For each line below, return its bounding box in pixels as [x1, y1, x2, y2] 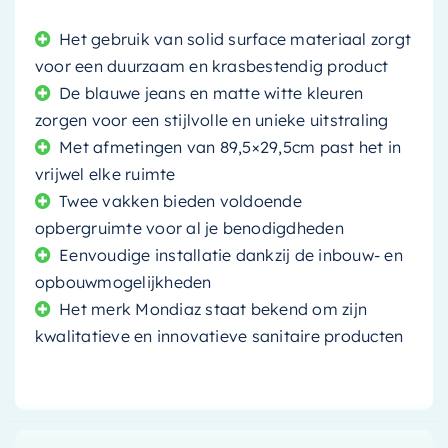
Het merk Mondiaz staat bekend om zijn [59, 298, 368, 319]
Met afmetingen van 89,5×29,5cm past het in [59, 136, 402, 157]
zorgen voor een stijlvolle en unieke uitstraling [34, 109, 389, 130]
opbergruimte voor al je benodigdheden [34, 217, 344, 238]
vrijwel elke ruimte [34, 163, 176, 184]
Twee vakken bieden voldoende [59, 190, 302, 211]
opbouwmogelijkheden [34, 271, 212, 292]
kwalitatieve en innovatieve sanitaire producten [34, 325, 404, 346]
